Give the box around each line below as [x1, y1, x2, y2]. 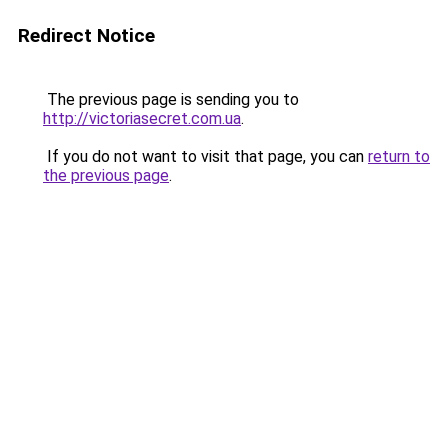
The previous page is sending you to [43, 90, 299, 109]
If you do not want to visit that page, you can [43, 147, 368, 166]
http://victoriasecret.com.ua [43, 109, 241, 128]
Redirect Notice [18, 24, 155, 47]
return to [368, 147, 430, 166]
